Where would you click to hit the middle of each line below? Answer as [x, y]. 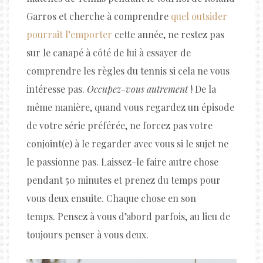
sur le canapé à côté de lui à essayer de [109, 53]
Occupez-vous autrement [137, 89]
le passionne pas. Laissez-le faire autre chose [122, 162]
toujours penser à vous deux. [87, 235]
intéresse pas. [57, 89]
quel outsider [199, 16]
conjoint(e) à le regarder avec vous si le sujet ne [127, 144]
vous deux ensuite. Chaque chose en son [111, 198]
